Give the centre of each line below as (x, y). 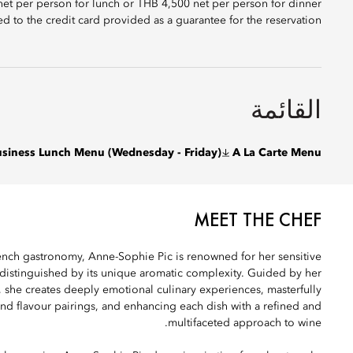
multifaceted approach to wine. (245, 323)
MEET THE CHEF (258, 219)
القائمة (286, 110)
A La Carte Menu (277, 153)
